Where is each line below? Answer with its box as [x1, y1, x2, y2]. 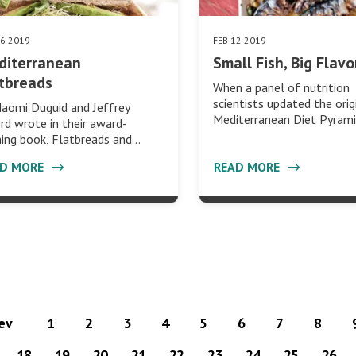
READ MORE [214, 158, 284, 175]
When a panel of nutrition [213, 79, 350, 95]
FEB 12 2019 [213, 33, 267, 46]
